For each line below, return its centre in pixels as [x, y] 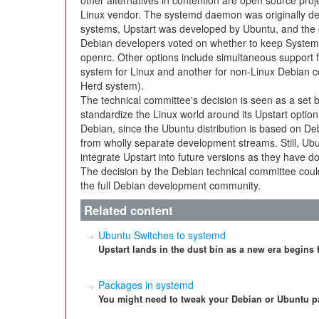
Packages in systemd [146, 285]
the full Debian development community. [171, 185]
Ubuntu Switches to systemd [162, 235]
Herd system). [112, 85]
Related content [129, 210]
